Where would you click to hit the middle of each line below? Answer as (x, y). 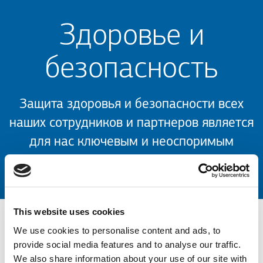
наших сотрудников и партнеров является (131, 123)
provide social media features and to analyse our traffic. (127, 244)
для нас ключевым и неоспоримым (131, 142)
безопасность (131, 70)
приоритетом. (131, 161)
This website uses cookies (69, 212)
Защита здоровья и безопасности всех (131, 104)
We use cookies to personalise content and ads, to (117, 230)
